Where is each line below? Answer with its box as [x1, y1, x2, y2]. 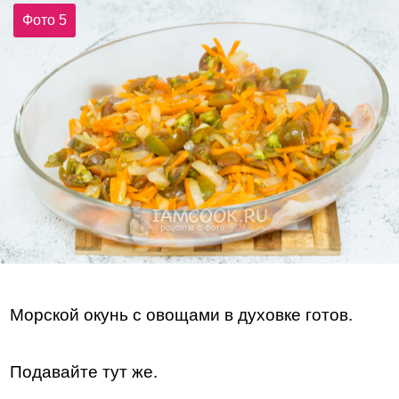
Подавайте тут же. [10, 362, 159, 381]
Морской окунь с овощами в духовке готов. [10, 305, 354, 324]
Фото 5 [22, 12, 68, 28]
